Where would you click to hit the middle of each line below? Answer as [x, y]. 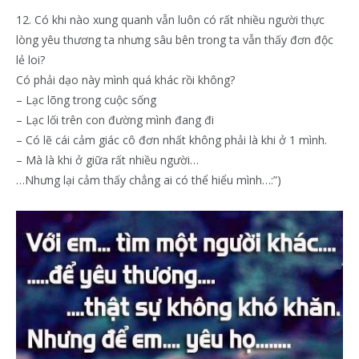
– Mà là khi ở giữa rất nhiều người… [107, 160]
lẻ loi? [30, 60]
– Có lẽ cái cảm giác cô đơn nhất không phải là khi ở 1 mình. [171, 140]
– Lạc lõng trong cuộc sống [86, 100]
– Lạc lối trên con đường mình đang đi [115, 120]
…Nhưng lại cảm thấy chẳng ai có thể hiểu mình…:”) [149, 180]
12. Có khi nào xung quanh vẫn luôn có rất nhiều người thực [170, 20]
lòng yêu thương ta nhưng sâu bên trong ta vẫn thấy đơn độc [175, 40]
